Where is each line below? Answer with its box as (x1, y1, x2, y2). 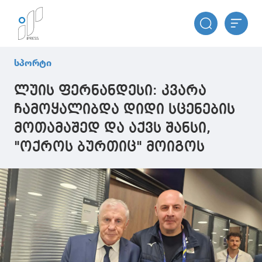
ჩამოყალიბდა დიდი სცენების (14, 103, 235, 117)
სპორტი (14, 57, 51, 68)
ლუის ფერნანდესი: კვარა (14, 84, 206, 98)
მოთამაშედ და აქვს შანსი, (14, 122, 211, 136)
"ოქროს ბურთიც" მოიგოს (14, 140, 205, 154)
